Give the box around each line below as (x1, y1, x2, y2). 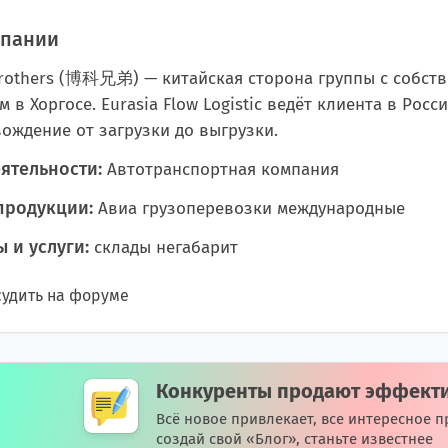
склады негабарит (89, 237, 238, 258)
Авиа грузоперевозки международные (93, 198, 405, 219)
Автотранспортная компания (102, 159, 339, 180)
